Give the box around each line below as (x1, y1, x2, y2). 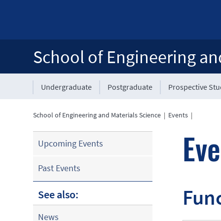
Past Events (38, 162, 81, 174)
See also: (38, 187, 79, 201)
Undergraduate (41, 82, 92, 92)
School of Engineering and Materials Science (33, 110, 161, 119)
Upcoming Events (38, 138, 104, 149)
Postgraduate (108, 82, 153, 92)
